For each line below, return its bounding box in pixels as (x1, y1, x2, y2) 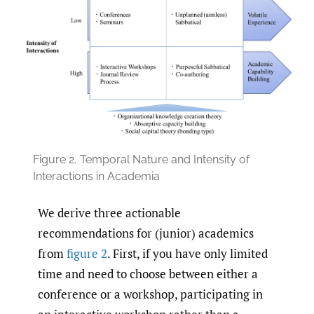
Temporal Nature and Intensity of (80, 152, 250, 166)
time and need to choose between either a (38, 265, 258, 282)
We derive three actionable (38, 204, 181, 221)
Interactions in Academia (33, 169, 160, 183)
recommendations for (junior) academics (38, 224, 254, 241)
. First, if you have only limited (107, 245, 268, 261)
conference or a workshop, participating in (38, 285, 263, 302)
